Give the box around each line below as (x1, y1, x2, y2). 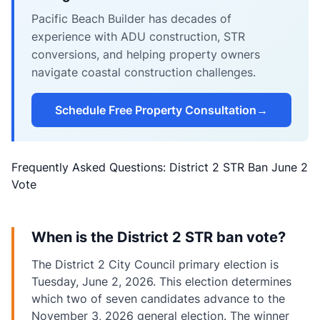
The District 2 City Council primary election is (31, 257, 279, 271)
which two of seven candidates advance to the (31, 291, 285, 306)
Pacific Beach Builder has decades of (31, 11, 231, 26)
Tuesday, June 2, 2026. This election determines (31, 274, 291, 289)
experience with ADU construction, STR (31, 29, 245, 44)
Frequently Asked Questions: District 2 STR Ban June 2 (11, 160, 308, 174)
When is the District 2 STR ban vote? (31, 229, 286, 246)
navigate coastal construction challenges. (31, 65, 256, 79)
